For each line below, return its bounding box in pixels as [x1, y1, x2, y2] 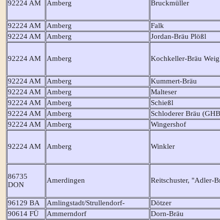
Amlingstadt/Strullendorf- [46, 198, 125, 207]
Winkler [150, 142, 175, 150]
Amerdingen [46, 176, 85, 184]
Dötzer [150, 198, 171, 207]
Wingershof [150, 120, 186, 128]
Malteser [150, 87, 177, 96]
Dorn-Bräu [150, 209, 184, 218]
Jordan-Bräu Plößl [150, 32, 206, 40]
